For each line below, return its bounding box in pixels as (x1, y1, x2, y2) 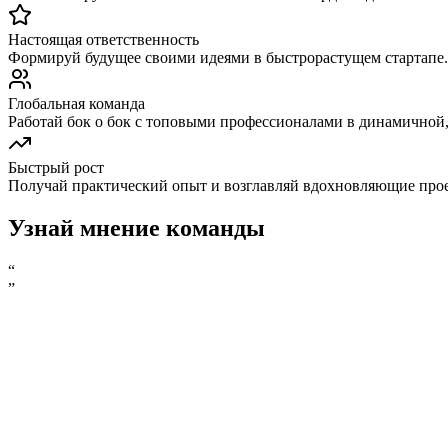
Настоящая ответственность (8, 30, 199, 48)
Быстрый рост (8, 158, 104, 176)
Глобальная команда (8, 94, 145, 112)
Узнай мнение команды (8, 214, 265, 241)
